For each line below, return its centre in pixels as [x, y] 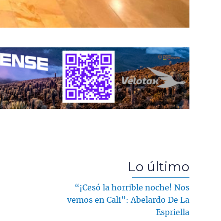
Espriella [173, 213]
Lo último [159, 167]
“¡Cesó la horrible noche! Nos [132, 188]
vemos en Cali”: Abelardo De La [128, 201]
